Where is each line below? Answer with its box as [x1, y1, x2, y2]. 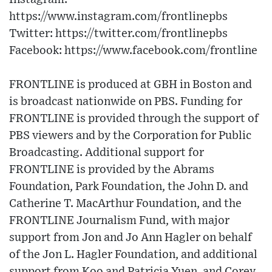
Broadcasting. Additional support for [9, 147, 204, 159]
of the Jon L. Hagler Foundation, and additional [9, 249, 257, 261]
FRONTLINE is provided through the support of [9, 113, 259, 125]
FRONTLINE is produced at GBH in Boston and [9, 79, 252, 91]
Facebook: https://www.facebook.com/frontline [9, 45, 257, 57]
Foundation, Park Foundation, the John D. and [9, 181, 248, 193]
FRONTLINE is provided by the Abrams [9, 164, 214, 176]
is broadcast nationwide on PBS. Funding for [9, 96, 242, 108]
